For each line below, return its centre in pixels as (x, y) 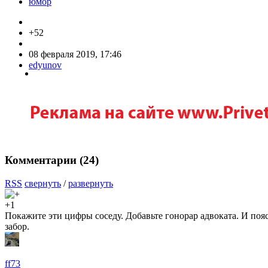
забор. (17, 226)
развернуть (91, 183)
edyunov (45, 65)
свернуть (43, 183)
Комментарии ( (44, 160)
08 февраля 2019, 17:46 (75, 54)
